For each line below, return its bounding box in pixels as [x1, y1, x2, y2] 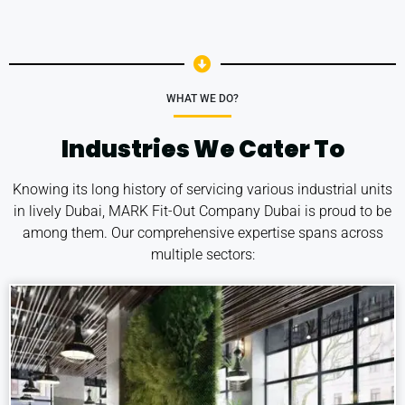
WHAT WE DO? [166, 92, 239, 106]
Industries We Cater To [61, 133, 344, 166]
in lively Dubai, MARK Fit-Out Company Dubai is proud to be [14, 202, 391, 221]
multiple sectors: [150, 246, 255, 264]
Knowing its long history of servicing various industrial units [13, 181, 392, 199]
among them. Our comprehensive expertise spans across [22, 224, 383, 242]
